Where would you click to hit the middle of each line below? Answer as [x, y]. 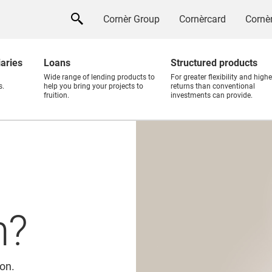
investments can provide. [212, 95]
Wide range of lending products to [99, 77]
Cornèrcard [202, 19]
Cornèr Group [131, 19]
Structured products [214, 63]
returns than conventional [213, 86]
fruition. [56, 95]
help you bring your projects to [93, 86]
